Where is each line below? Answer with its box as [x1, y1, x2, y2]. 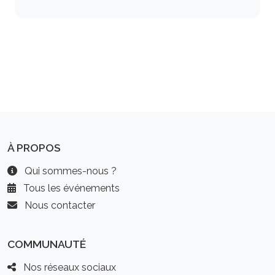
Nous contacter [22, 199, 95, 211]
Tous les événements [21, 182, 120, 194]
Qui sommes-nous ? [22, 165, 117, 177]
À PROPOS [7, 141, 61, 154]
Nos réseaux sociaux [21, 261, 116, 273]
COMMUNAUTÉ [7, 238, 86, 250]
